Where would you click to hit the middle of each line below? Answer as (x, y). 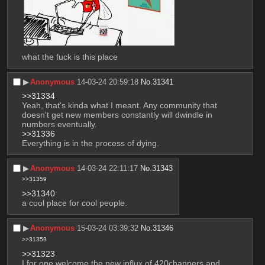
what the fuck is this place (70, 56)
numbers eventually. (60, 124)
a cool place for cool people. (74, 203)
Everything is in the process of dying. (90, 143)
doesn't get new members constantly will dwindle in (117, 114)
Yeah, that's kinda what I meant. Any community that (119, 105)
